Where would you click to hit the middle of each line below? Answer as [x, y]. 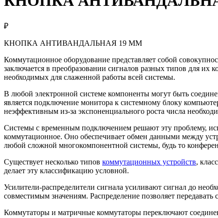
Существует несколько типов [53, 162]
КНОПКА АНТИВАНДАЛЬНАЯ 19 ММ [73, 43]
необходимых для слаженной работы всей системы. [90, 77]
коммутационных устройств [149, 162]
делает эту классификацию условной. [66, 170]
